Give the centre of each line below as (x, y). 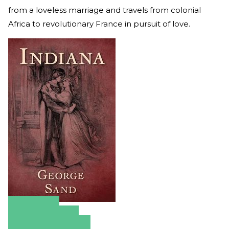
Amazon (34, 209)
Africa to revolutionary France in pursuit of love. (100, 24)
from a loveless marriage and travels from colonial (105, 10)
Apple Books (43, 218)
